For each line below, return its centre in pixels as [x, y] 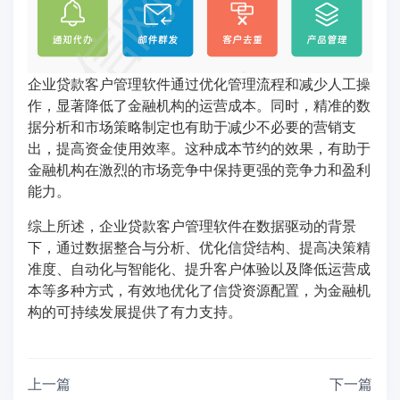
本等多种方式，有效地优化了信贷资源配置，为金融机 [199, 289]
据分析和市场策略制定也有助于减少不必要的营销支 [192, 126]
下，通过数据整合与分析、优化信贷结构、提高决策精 [199, 246]
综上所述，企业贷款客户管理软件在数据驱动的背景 [192, 225]
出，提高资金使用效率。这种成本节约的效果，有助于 [199, 147]
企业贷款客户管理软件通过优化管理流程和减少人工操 [199, 83]
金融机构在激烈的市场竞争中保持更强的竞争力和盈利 [199, 169]
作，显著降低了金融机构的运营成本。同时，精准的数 [199, 104]
